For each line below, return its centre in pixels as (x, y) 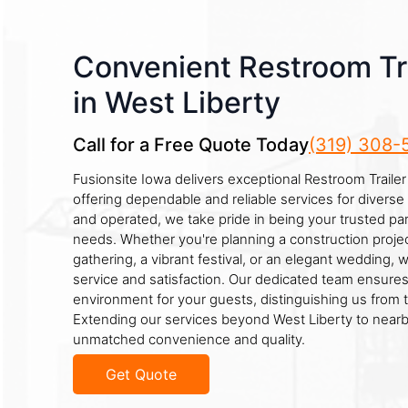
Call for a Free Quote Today (191, 145)
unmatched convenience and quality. (189, 339)
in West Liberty (177, 102)
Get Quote (141, 374)
